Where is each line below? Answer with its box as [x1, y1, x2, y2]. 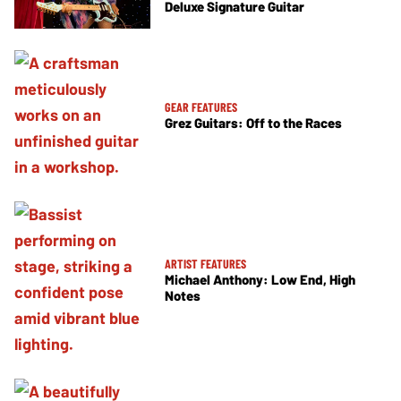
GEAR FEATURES [165, 99, 237, 115]
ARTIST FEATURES [165, 255, 246, 271]
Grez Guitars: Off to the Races [165, 115, 342, 132]
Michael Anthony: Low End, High [165, 270, 355, 287]
